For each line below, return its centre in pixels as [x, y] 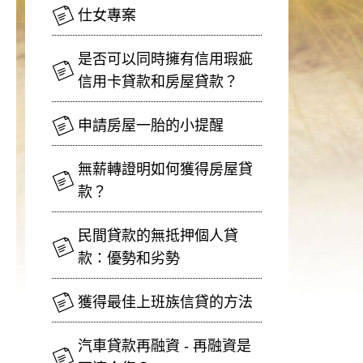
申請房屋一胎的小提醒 [151, 126]
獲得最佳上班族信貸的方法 [166, 302]
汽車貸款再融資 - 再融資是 [165, 346]
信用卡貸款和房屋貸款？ [158, 82]
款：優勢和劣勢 [129, 258]
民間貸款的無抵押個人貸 [158, 236]
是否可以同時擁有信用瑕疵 [166, 59]
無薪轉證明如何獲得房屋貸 [166, 169]
